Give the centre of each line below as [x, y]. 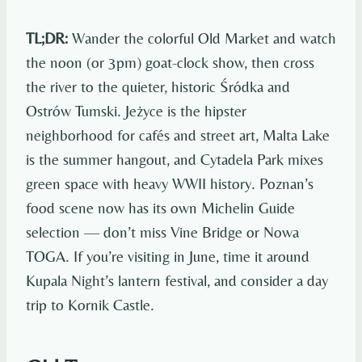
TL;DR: [47, 38]
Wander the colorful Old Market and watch [202, 38]
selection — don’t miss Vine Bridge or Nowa [162, 232]
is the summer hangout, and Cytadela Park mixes [175, 160]
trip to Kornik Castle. [90, 305]
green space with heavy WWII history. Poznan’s [170, 184]
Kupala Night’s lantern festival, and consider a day [177, 281]
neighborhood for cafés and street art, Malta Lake [178, 135]
